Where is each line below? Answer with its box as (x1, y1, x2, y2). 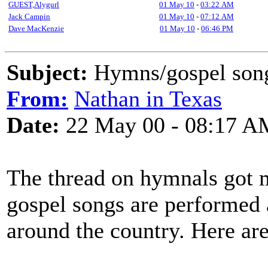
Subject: (7, 60, 88, 85)
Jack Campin (8, 12, 50, 21)
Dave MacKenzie (8, 24, 64, 33)
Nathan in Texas (74, 86, 222, 111)
